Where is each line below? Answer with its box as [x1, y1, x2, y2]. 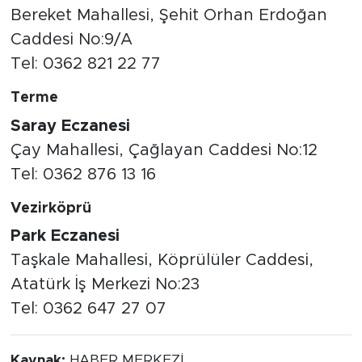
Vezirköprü [10, 200, 91, 216]
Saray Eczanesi [10, 117, 130, 134]
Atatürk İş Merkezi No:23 [10, 276, 200, 293]
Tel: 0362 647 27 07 [10, 301, 166, 318]
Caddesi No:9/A [10, 32, 133, 48]
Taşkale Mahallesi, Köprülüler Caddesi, [10, 252, 314, 269]
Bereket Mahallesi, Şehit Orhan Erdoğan [10, 7, 327, 24]
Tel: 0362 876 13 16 [10, 166, 156, 183]
